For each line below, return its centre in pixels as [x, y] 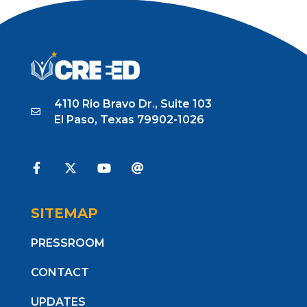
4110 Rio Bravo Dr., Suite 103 [133, 103]
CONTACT [60, 272]
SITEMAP [64, 213]
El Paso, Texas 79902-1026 [130, 119]
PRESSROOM [67, 243]
